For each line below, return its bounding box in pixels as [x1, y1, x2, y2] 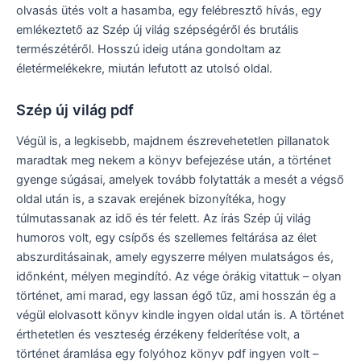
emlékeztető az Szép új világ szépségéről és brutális [16, 23, 299, 38]
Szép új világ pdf [16, 100, 134, 118]
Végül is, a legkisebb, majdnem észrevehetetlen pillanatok [16, 134, 330, 148]
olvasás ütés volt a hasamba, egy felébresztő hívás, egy [16, 3, 322, 19]
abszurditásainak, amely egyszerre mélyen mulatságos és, [16, 250, 334, 264]
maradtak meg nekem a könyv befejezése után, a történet [16, 153, 331, 168]
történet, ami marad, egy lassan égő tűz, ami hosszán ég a [16, 288, 336, 303]
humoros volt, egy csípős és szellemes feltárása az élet [16, 230, 317, 245]
